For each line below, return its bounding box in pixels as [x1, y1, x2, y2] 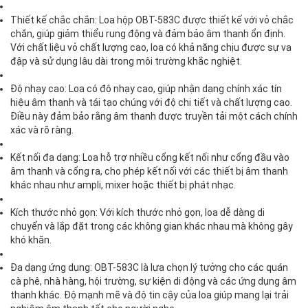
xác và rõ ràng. [10, 124, 74, 136]
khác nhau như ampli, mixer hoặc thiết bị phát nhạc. [10, 179, 236, 191]
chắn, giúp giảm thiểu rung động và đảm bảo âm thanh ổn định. [10, 28, 285, 40]
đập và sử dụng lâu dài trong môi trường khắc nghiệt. [10, 56, 242, 67]
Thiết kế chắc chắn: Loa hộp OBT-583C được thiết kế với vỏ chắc [10, 14, 294, 26]
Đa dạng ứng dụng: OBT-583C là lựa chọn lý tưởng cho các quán [10, 262, 288, 274]
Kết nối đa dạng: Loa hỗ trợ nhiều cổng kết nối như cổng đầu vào [10, 152, 289, 164]
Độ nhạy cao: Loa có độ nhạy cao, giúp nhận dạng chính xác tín [10, 83, 282, 95]
